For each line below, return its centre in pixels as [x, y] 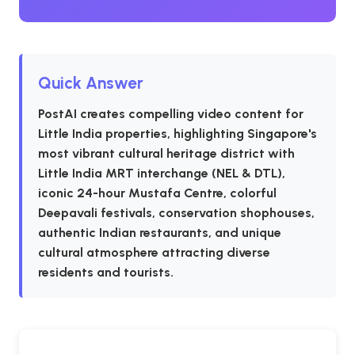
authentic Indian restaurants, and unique [160, 233]
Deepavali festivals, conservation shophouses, [176, 213]
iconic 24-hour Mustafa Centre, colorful [157, 193]
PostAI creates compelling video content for [171, 114]
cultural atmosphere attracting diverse [154, 252]
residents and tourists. [106, 272]
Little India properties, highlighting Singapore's [177, 134]
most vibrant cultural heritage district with [166, 153]
